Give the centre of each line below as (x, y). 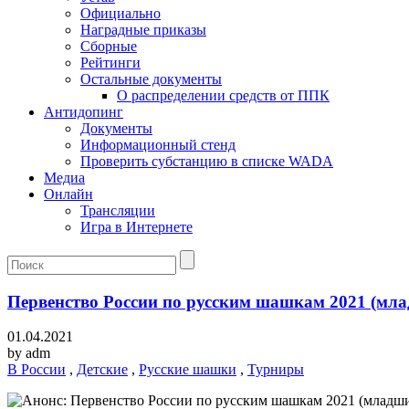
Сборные (109, 46)
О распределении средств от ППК (223, 95)
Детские (102, 370)
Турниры (276, 370)
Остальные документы (151, 79)
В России (37, 370)
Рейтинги (110, 63)
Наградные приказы (143, 30)
